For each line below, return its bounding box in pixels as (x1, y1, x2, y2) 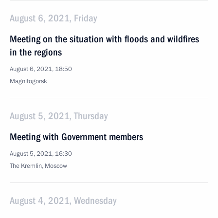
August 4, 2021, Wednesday (10, 195, 116, 206)
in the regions (10, 46, 62, 58)
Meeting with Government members (10, 131, 143, 143)
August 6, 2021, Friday (10, 12, 97, 24)
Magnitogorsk (10, 77, 47, 86)
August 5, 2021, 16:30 (10, 149, 72, 158)
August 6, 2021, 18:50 (10, 65, 72, 73)
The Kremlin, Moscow (10, 162, 67, 170)
